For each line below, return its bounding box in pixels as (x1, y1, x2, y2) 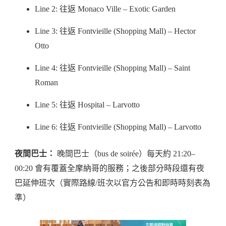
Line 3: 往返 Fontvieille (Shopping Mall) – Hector (35, 26, 196, 35)
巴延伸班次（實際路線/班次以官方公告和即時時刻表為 (15, 178, 210, 187)
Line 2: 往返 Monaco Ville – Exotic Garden (35, 4, 176, 13)
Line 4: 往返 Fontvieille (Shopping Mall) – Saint (35, 63, 190, 72)
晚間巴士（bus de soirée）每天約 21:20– (55, 149, 195, 158)
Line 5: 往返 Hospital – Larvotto (35, 100, 140, 109)
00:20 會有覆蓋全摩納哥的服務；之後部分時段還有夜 (15, 163, 204, 173)
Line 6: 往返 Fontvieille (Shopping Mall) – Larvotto (35, 122, 201, 131)
